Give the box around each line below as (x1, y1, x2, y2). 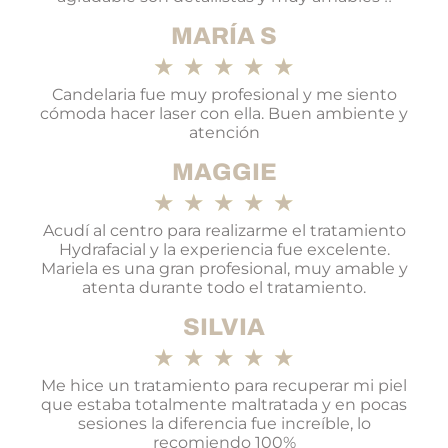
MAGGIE (171, 159, 277, 186)
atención (188, 123, 260, 143)
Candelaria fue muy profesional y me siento (51, 85, 397, 105)
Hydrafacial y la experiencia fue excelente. (58, 240, 390, 260)
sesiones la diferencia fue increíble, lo (77, 414, 371, 434)
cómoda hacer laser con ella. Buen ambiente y (40, 104, 408, 124)
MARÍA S (171, 23, 277, 50)
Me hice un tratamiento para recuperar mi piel (41, 376, 407, 396)
